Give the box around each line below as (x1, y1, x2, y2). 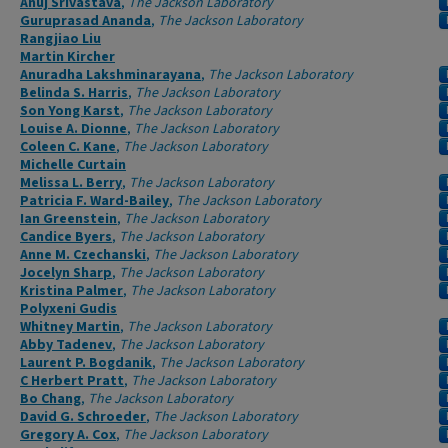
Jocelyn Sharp (20, 263, 112, 283)
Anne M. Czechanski (20, 245, 146, 265)
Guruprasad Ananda (20, 11, 151, 31)
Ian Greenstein (20, 209, 117, 229)
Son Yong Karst (20, 101, 120, 121)
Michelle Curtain (20, 155, 126, 175)
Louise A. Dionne (20, 119, 127, 139)
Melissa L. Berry (20, 173, 122, 193)
